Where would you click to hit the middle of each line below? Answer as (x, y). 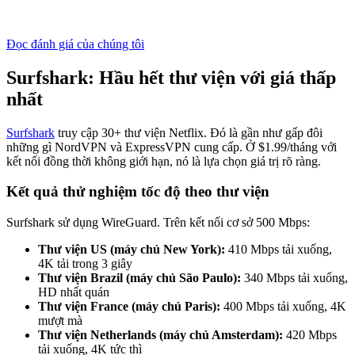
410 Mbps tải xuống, (279, 250)
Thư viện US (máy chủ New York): (132, 250)
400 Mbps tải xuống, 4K (283, 307)
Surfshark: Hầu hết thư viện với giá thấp (171, 77)
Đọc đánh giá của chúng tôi (75, 44)
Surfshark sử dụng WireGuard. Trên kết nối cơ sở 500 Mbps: (158, 223)
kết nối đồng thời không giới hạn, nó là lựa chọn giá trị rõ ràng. (164, 161)
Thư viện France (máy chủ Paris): (129, 307)
